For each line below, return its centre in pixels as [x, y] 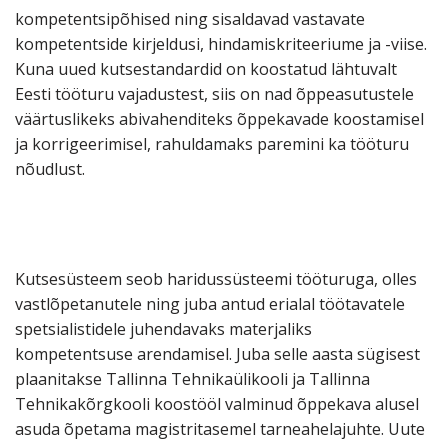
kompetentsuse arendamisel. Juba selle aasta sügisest [217, 354]
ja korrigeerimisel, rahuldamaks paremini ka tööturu [212, 144]
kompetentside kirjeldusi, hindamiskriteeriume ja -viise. [221, 44]
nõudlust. [50, 169]
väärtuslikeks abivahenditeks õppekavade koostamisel [219, 119]
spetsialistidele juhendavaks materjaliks [163, 329]
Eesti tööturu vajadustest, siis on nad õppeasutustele [214, 94]
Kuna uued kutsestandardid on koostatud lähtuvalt [206, 69]
